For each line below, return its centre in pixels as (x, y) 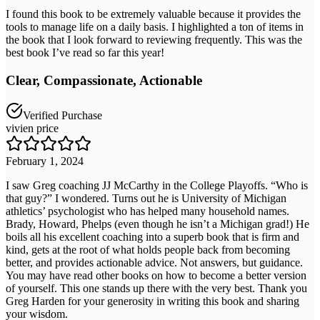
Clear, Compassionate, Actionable (104, 81)
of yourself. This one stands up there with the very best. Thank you (156, 288)
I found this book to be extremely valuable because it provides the (153, 14)
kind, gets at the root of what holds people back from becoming (148, 249)
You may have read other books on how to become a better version (156, 275)
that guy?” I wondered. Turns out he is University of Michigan (146, 198)
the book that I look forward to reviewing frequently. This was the (154, 40)
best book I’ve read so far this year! (85, 53)
